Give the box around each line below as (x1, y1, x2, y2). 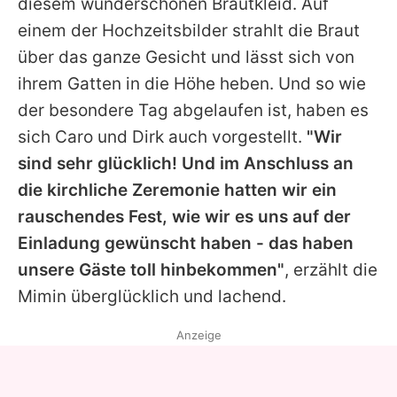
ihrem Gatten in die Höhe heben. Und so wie (18, 73, 366, 94)
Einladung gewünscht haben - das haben (18, 232, 354, 253)
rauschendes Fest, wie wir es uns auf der (18, 206, 351, 227)
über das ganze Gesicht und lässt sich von (18, 46, 354, 67)
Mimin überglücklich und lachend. (18, 285, 286, 307)
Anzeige (175, 327, 222, 342)
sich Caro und (18, 126, 132, 147)
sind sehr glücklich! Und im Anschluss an (18, 152, 354, 174)
